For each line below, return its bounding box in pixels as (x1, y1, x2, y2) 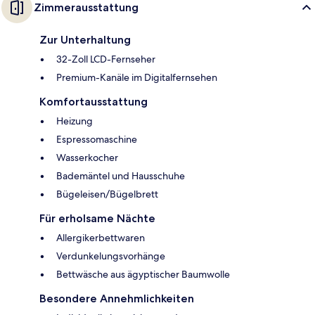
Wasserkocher (56, 150, 118, 164)
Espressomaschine (56, 132, 137, 146)
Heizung (56, 114, 93, 127)
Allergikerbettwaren (56, 231, 145, 244)
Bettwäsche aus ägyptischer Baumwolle (56, 267, 230, 281)
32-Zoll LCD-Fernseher (56, 52, 155, 65)
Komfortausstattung (39, 94, 148, 108)
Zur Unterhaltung (39, 32, 131, 46)
